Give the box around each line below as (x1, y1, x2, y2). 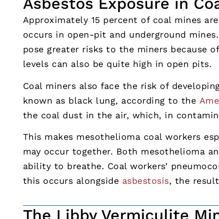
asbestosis (122, 175, 169, 186)
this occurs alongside (22, 175, 122, 186)
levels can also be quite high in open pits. (22, 59, 212, 69)
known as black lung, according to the (22, 95, 199, 106)
